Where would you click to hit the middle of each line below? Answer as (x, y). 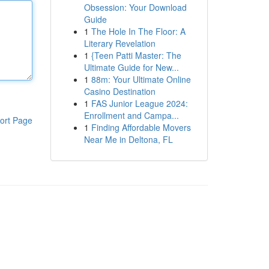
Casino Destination (119, 91)
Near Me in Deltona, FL (128, 139)
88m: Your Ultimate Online (141, 79)
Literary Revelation (119, 43)
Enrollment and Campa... (131, 115)
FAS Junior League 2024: (139, 103)
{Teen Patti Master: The (136, 55)
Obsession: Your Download (135, 7)
